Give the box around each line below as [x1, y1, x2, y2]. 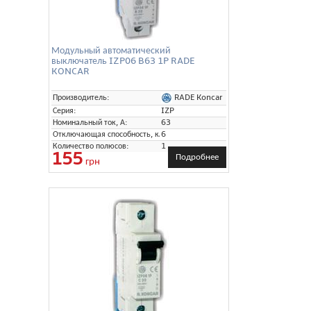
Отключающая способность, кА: [53, 128, 167, 140]
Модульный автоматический [51, 44, 171, 56]
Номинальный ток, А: [53, 117, 128, 128]
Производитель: [53, 92, 110, 103]
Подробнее [176, 151, 219, 162]
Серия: [53, 105, 76, 116]
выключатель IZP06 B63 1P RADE [51, 54, 194, 67]
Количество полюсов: [53, 140, 129, 151]
